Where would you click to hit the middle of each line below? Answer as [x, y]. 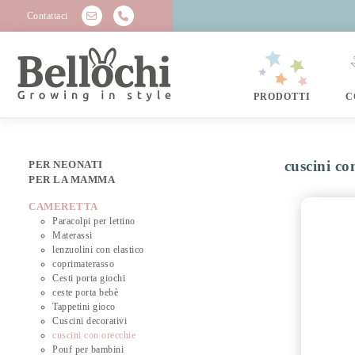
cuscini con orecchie [94, 336]
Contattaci [47, 16]
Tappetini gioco [84, 307]
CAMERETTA [63, 207]
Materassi [73, 236]
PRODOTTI [282, 97]
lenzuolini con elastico [98, 250]
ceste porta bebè [86, 293]
